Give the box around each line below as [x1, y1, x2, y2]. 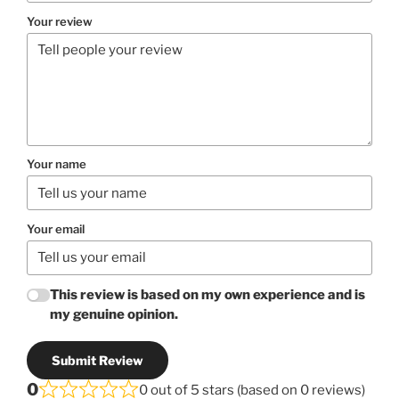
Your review [27, 13, 93, 28]
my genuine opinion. [50, 306, 179, 323]
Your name [27, 157, 86, 172]
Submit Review [52, 352, 143, 368]
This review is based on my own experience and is [50, 287, 366, 304]
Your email [27, 221, 85, 236]
